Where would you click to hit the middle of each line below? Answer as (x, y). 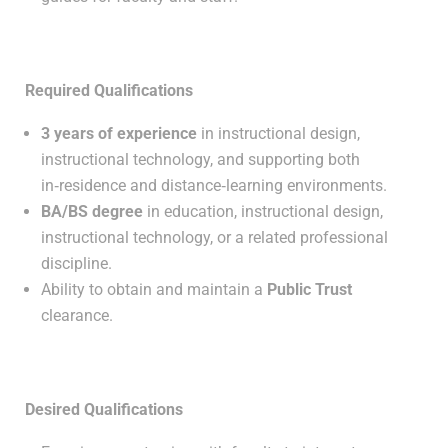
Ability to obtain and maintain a (154, 289)
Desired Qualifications (104, 409)
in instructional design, (278, 133)
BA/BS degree (92, 211)
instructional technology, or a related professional (214, 237)
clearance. (77, 315)
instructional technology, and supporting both (200, 159)
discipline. (76, 263)
